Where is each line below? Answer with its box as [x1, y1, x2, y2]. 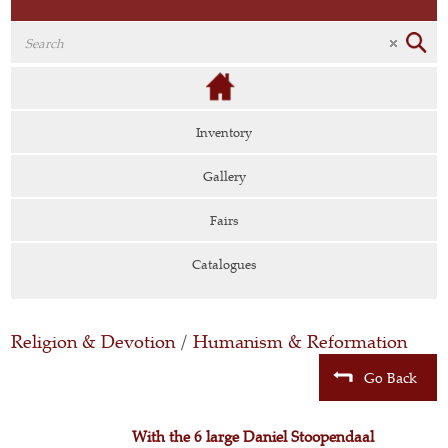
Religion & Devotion [11, 329, 176, 354]
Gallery [202, 167, 246, 185]
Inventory [196, 123, 252, 141]
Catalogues [191, 255, 257, 273]
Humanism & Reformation [193, 329, 408, 354]
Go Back [363, 368, 417, 387]
